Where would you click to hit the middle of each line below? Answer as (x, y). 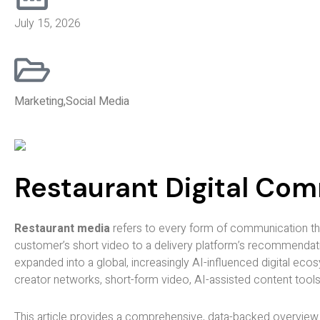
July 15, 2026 (47, 24)
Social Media (97, 101)
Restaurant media (62, 228)
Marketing (39, 101)
